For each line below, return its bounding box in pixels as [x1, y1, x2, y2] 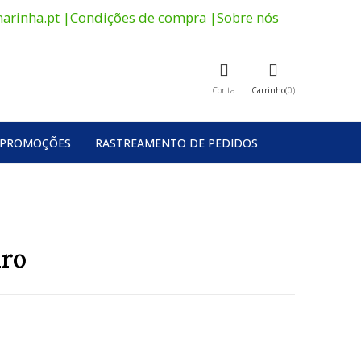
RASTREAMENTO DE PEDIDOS [95, 135, 258, 151]
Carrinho [251, 85, 285, 97]
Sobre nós [217, 8, 279, 27]
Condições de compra [70, 8, 206, 27]
